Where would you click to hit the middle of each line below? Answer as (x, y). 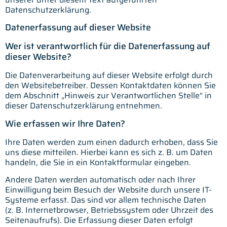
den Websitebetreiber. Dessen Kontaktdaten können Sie (110, 86)
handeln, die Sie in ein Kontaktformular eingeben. (98, 162)
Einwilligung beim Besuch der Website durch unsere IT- (108, 190)
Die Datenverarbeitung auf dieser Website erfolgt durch (109, 75)
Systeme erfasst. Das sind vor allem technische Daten (106, 200)
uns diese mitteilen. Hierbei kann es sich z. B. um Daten (109, 152)
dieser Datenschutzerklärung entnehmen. (84, 106)
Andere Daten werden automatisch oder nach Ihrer (100, 180)
